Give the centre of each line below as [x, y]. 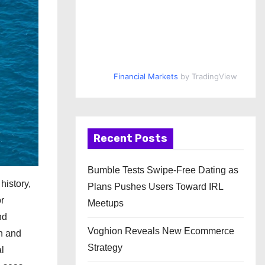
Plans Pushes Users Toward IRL [155, 187]
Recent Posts [130, 138]
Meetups [106, 203]
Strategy [105, 248]
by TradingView [207, 76]
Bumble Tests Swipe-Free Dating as [163, 170]
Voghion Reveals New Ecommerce [161, 231]
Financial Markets [146, 76]
